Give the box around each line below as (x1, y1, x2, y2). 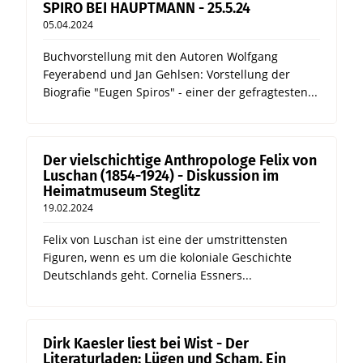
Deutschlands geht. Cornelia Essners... (43, 267, 252, 284)
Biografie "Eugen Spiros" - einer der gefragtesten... (43, 84, 318, 100)
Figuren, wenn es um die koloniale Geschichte (43, 250, 292, 266)
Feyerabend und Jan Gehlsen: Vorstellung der (43, 66, 290, 83)
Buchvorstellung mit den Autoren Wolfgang (43, 49, 278, 65)
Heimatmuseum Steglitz (43, 182, 200, 201)
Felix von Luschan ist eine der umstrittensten (43, 232, 288, 248)
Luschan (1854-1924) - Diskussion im (43, 167, 279, 186)
